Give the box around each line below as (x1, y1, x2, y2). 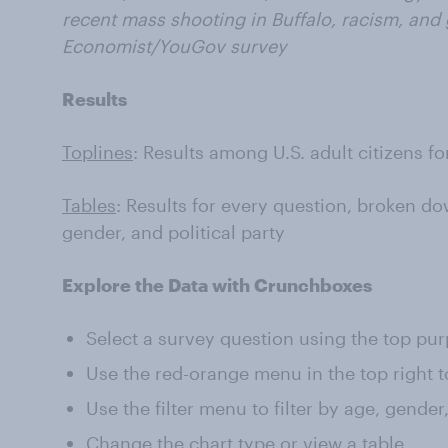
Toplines (62, 141, 133, 163)
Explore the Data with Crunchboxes (62, 274, 372, 296)
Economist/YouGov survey (62, 35, 287, 57)
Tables (62, 194, 116, 216)
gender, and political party (62, 221, 285, 243)
